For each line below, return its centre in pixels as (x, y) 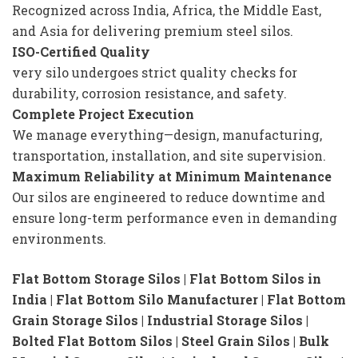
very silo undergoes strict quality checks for (155, 73)
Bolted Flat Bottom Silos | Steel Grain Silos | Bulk (171, 341)
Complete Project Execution (103, 114)
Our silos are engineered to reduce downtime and (169, 197)
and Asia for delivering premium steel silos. (153, 31)
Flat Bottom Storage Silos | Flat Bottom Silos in (167, 279)
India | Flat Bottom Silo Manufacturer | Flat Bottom (179, 300)
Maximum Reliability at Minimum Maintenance (172, 177)
